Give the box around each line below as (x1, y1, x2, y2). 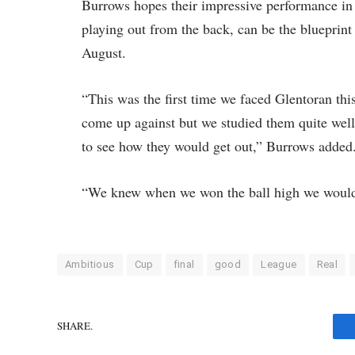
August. (82, 43, 126, 63)
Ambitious (65, 258, 115, 270)
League (261, 258, 297, 270)
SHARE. (57, 319, 93, 334)
